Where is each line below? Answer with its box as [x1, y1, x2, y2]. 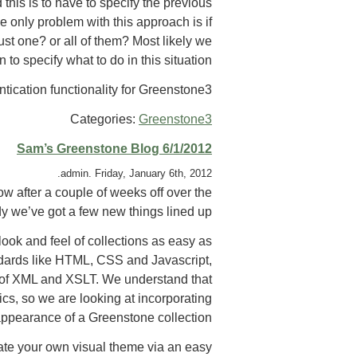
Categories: [70, 112, 139, 126]
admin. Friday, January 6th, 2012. [61, 167, 212, 180]
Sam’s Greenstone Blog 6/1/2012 [17, 141, 212, 155]
